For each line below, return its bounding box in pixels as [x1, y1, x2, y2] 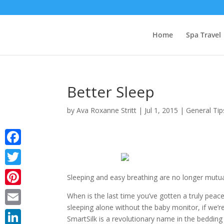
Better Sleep [67, 81, 155, 102]
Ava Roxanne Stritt [76, 105, 137, 115]
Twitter [5, 168, 28, 177]
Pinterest [5, 188, 34, 197]
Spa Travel [186, 30, 221, 39]
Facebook [5, 148, 37, 157]
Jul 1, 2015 [144, 105, 178, 115]
